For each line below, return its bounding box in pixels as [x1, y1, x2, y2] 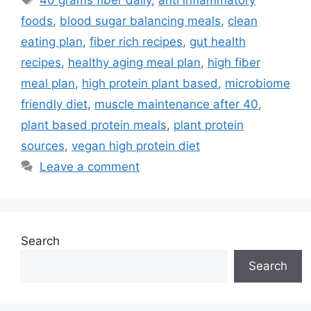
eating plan [21, 34, 83, 49]
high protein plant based [82, 76, 218, 90]
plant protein [174, 117, 244, 132]
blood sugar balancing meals [60, 13, 221, 28]
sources [21, 138, 65, 153]
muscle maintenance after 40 [94, 96, 258, 111]
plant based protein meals [21, 117, 167, 132]
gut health [190, 34, 246, 49]
